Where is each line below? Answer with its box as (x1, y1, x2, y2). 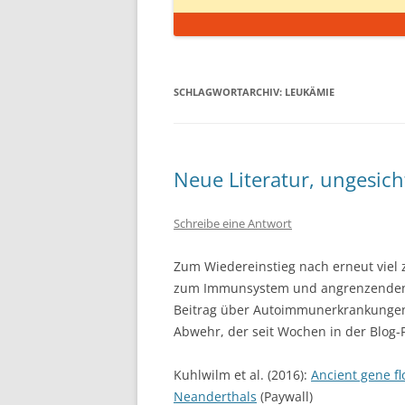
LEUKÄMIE (285, 85, 334, 99)
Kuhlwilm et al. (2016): (174, 366, 311, 383)
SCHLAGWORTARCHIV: (174, 85, 285, 99)
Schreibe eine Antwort (174, 215, 292, 231)
